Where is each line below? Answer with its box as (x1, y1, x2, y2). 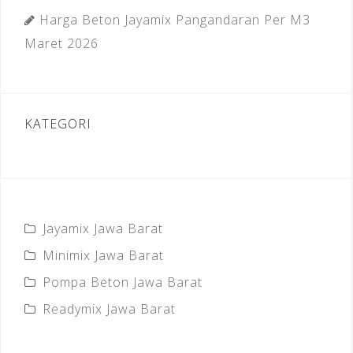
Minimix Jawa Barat (43, 246, 164, 264)
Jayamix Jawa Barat (43, 219, 163, 237)
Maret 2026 (24, 34, 98, 52)
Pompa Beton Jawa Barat (43, 273, 203, 291)
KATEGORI (24, 114, 91, 132)
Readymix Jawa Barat (43, 299, 176, 318)
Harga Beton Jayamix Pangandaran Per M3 (39, 10, 310, 28)
